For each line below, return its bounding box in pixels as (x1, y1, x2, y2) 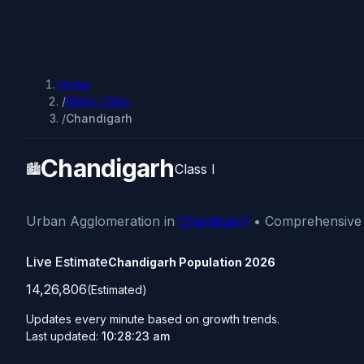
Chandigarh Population (108, 254, 245, 269)
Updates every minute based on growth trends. (26, 312, 279, 327)
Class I (174, 160, 215, 177)
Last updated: (26, 329, 102, 344)
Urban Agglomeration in (26, 213, 179, 230)
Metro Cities (66, 94, 130, 108)
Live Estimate (26, 253, 108, 271)
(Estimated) (87, 283, 147, 297)
